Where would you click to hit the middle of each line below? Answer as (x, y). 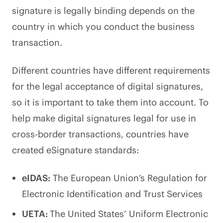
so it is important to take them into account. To (110, 102)
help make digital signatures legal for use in (104, 118)
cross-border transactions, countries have (100, 134)
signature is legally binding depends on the (103, 10)
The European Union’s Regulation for (129, 177)
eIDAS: (36, 177)
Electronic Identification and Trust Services (112, 193)
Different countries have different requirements (111, 70)
